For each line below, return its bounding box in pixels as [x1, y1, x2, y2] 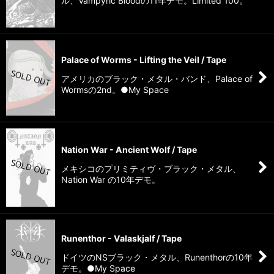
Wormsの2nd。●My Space [61, 84, 169, 95]
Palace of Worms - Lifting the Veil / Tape [61, 54, 226, 65]
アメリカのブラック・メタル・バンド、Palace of [61, 73, 253, 84]
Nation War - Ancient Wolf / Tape [61, 144, 197, 155]
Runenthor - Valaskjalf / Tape [61, 233, 182, 244]
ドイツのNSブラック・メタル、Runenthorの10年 [61, 252, 253, 263]
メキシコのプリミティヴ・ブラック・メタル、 [61, 163, 241, 174]
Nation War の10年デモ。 [61, 174, 160, 185]
